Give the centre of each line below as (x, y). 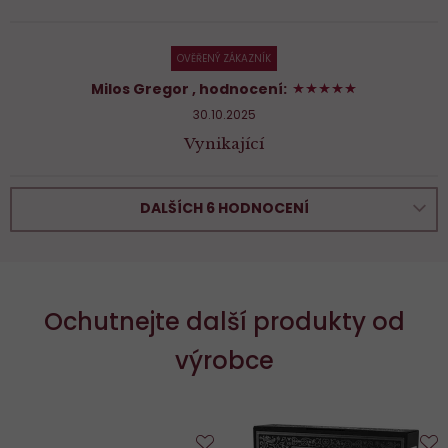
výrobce (224, 360)
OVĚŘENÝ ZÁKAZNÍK (224, 58)
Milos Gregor (139, 88)
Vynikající (224, 143)
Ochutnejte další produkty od (224, 321)
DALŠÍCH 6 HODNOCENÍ (224, 207)
